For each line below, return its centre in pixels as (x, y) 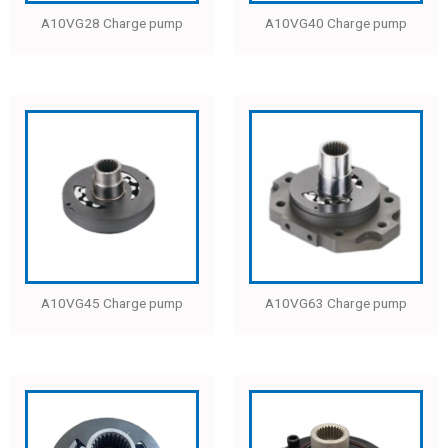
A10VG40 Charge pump (336, 23)
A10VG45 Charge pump (112, 302)
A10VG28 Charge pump (112, 23)
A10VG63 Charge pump (336, 302)
